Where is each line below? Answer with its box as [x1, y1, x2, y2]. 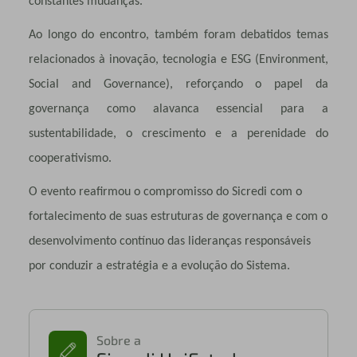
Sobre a [96, 331, 141, 347]
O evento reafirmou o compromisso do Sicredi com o [28, 185, 302, 198]
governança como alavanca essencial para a [28, 102, 329, 116]
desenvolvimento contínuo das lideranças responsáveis [28, 234, 311, 248]
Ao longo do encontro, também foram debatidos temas [28, 28, 329, 41]
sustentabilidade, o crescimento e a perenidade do [28, 127, 329, 140]
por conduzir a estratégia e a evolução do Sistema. [28, 259, 290, 273]
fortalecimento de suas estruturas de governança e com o [28, 210, 328, 223]
